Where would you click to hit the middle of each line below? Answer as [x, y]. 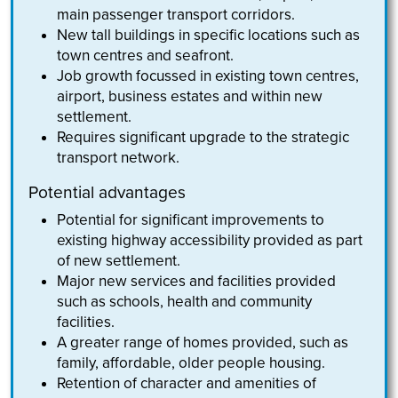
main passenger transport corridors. [176, 15]
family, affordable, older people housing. [191, 363]
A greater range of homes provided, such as [203, 343]
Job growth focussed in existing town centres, [208, 76]
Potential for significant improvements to [191, 220]
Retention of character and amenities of [187, 384]
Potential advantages [107, 193]
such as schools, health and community [185, 302]
